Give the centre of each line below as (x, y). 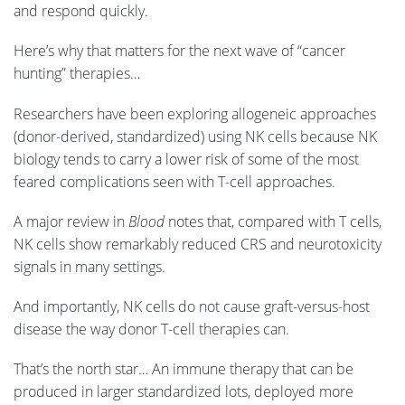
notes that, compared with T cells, (273, 221)
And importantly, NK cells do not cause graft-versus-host (192, 306)
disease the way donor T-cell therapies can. (153, 329)
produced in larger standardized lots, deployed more (184, 392)
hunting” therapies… (77, 74)
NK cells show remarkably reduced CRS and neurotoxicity (198, 244)
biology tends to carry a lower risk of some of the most (186, 159)
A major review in (71, 221)
